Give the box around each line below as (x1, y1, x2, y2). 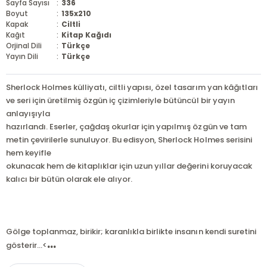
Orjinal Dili (5, 41, 42, 51)
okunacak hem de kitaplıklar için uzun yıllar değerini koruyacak (5, 160, 252, 172)
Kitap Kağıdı (61, 30, 112, 40)
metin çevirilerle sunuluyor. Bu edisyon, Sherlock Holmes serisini (5, 134, 252, 145)
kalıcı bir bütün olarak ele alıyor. (5, 173, 133, 185)
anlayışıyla (5, 108, 51, 119)
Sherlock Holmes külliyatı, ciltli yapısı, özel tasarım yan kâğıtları (5, 82, 258, 93)
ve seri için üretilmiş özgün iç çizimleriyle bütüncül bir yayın (5, 95, 235, 106)
